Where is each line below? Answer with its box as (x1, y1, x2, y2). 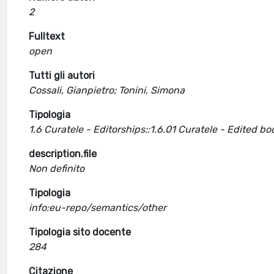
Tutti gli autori (29, 70, 95, 81)
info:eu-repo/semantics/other (29, 202, 167, 213)
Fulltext (29, 31, 65, 42)
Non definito (29, 163, 85, 174)
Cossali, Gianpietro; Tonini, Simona (29, 84, 185, 96)
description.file (29, 148, 97, 160)
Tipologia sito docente (29, 226, 131, 238)
